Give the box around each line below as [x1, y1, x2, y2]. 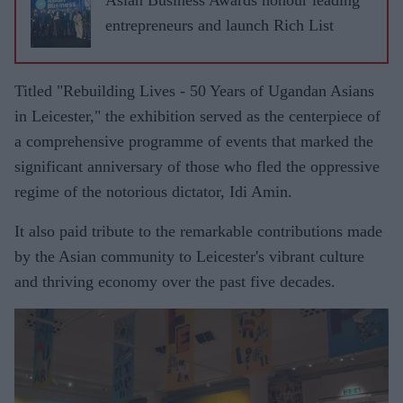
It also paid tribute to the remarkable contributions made [14, 221, 382, 240]
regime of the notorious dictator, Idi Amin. [14, 182, 292, 201]
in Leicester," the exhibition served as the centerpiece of [14, 106, 381, 125]
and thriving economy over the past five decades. [14, 272, 336, 291]
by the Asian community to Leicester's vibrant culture [14, 246, 364, 265]
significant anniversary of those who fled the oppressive [14, 157, 380, 175]
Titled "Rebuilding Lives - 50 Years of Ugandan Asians [14, 81, 374, 100]
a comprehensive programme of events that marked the [14, 131, 373, 150]
